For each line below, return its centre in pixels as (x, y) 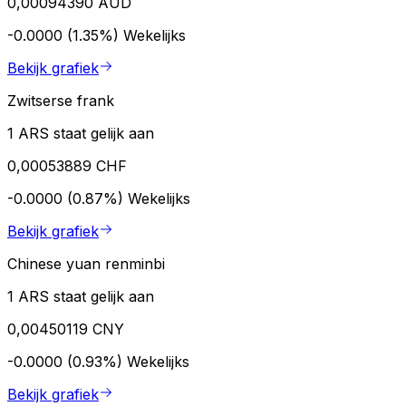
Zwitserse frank (61, 101)
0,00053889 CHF (67, 166)
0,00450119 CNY (66, 329)
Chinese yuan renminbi (86, 264)
